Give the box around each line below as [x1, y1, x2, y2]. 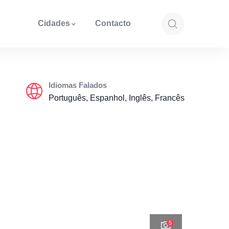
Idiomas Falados [49, 81, 107, 89]
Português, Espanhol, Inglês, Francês [49, 94, 185, 102]
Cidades [37, 19, 70, 28]
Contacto [95, 19, 131, 28]
